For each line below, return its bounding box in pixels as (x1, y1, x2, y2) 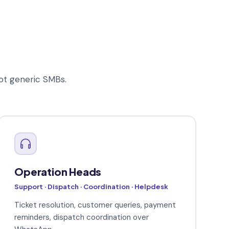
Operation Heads (14, 165, 102, 178)
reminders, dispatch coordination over (14, 212, 149, 223)
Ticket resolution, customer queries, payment (14, 200, 176, 211)
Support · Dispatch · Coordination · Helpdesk (14, 182, 169, 191)
